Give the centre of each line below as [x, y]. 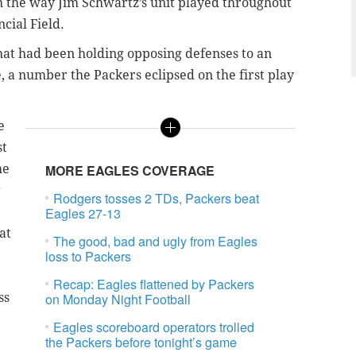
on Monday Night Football [118, 300]
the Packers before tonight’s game [141, 342]
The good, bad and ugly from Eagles [156, 242]
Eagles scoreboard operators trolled [154, 327]
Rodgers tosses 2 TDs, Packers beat [157, 199]
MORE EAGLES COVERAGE [130, 171]
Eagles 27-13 [83, 214]
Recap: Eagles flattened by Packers [154, 284]
